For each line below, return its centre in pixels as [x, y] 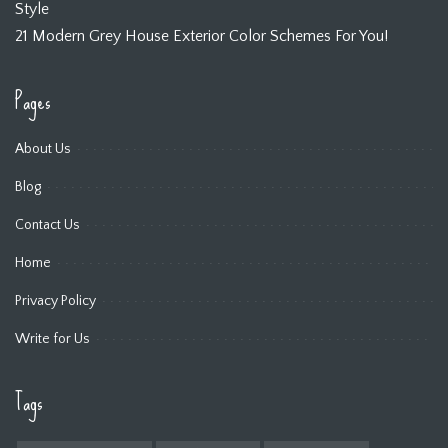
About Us [43, 149]
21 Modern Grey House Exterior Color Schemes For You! [201, 36]
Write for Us [52, 339]
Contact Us [47, 225]
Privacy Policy [55, 301]
